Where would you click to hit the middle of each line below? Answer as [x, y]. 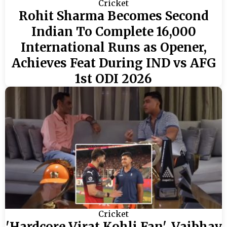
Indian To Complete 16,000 [113, 32]
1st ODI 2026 [113, 79]
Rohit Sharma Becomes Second [113, 16]
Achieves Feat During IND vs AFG [113, 63]
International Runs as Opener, [113, 47]
